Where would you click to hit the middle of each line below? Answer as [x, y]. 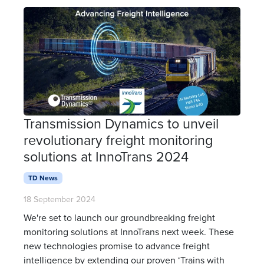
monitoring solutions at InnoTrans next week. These [129, 232]
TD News [43, 178]
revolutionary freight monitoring [118, 140]
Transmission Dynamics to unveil [121, 124]
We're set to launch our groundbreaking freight [119, 218]
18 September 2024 [60, 199]
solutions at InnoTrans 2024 [106, 157]
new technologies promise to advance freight [117, 246]
